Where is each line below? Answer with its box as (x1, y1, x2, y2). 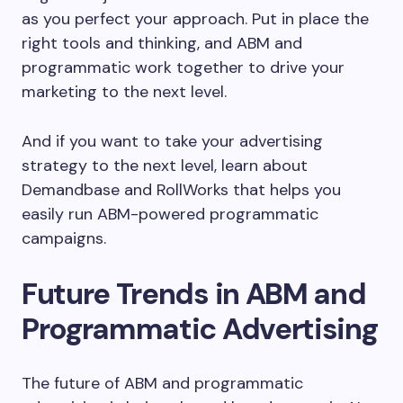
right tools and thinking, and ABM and (22, 31, 302, 54)
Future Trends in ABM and (22, 273, 366, 313)
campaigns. (22, 227, 106, 249)
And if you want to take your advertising (22, 130, 323, 152)
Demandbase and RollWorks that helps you (22, 178, 341, 201)
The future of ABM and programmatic (22, 372, 303, 394)
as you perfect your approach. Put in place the (22, 7, 369, 30)
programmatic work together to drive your (22, 56, 345, 78)
